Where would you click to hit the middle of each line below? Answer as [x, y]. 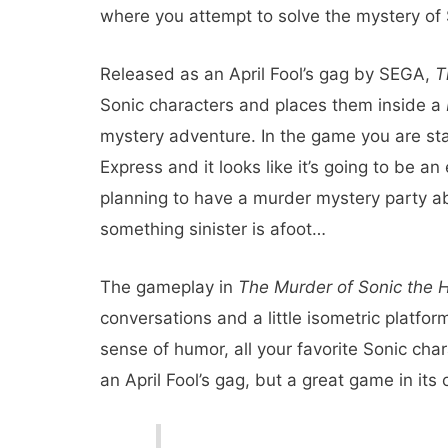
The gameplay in [169, 287]
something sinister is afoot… [213, 229]
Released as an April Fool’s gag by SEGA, [267, 74]
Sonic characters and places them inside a [273, 105]
